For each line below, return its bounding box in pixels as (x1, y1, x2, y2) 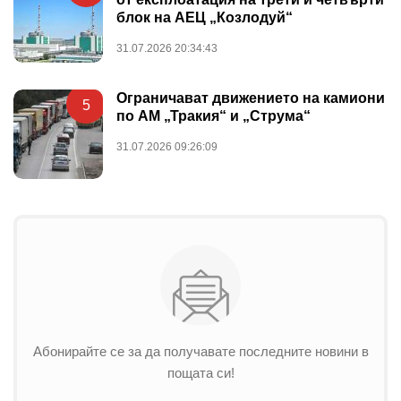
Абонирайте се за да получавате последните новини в (32, 343, 369, 359)
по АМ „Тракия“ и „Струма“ (116, 107, 311, 124)
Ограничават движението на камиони (116, 90, 385, 106)
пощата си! (166, 364, 235, 380)
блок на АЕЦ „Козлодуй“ (116, 9, 293, 25)
